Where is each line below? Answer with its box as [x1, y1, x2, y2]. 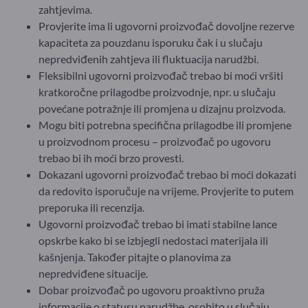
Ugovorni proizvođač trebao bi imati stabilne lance [38, 217, 277, 230]
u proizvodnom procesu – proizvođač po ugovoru [38, 134, 271, 148]
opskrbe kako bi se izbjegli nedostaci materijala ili [38, 233, 268, 247]
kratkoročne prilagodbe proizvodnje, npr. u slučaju [38, 85, 276, 98]
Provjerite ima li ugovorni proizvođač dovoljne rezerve [38, 19, 294, 32]
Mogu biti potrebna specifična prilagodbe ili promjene [38, 118, 291, 131]
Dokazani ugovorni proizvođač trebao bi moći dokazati [38, 167, 296, 181]
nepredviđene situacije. [38, 266, 148, 280]
